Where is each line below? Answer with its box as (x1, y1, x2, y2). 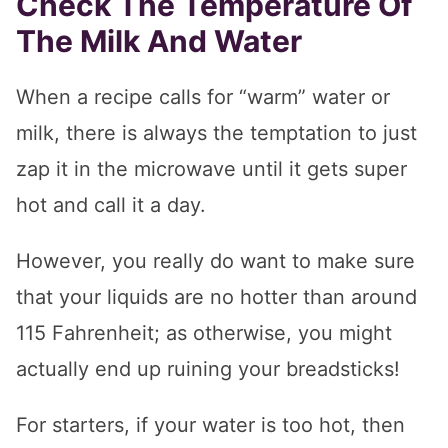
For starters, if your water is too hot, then (16, 413, 405, 438)
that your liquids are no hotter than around (16, 285, 417, 310)
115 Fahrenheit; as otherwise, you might (16, 321, 392, 346)
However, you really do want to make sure (16, 249, 415, 274)
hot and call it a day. (16, 193, 206, 218)
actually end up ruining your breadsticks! (16, 357, 400, 382)
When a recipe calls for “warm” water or (16, 85, 390, 110)
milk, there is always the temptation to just (16, 121, 417, 146)
